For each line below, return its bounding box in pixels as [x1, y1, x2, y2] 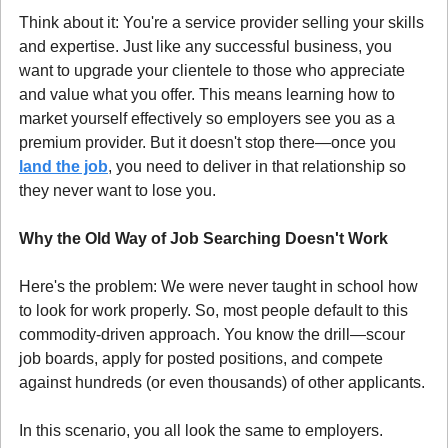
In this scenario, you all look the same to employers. [19, 421, 383, 439]
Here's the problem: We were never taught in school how [19, 277, 418, 295]
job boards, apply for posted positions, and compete [19, 349, 383, 367]
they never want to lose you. [19, 181, 216, 199]
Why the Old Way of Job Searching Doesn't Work [19, 229, 388, 247]
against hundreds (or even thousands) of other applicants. [19, 373, 425, 391]
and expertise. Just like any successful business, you [19, 37, 392, 55]
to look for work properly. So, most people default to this [19, 301, 408, 319]
